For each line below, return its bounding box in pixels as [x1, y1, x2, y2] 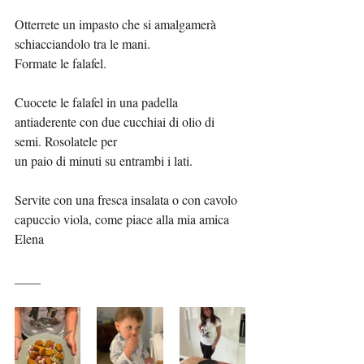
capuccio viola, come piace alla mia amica [15, 210, 232, 227]
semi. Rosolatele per [15, 132, 120, 149]
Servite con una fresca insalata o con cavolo [15, 191, 240, 208]
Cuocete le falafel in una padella [15, 93, 181, 110]
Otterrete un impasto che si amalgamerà [15, 15, 219, 32]
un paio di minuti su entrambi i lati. [15, 152, 193, 169]
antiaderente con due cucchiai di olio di [15, 113, 218, 130]
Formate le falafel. [15, 54, 106, 71]
